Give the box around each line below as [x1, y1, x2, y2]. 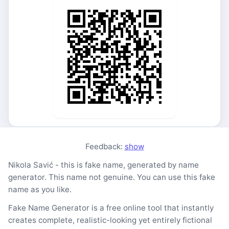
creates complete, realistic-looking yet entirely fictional [8, 215, 212, 225]
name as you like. [8, 185, 72, 194]
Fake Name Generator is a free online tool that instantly [8, 203, 214, 213]
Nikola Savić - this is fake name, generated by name [8, 160, 199, 170]
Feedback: [85, 142, 125, 151]
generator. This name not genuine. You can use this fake [8, 172, 215, 182]
